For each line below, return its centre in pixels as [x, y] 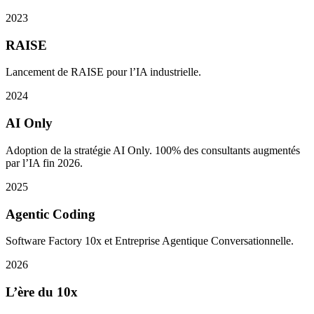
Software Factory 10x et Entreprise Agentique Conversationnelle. [150, 241]
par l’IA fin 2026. [44, 163]
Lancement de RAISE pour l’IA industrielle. [103, 72]
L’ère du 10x [42, 292]
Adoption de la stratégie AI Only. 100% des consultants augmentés [153, 150]
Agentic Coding [50, 214]
